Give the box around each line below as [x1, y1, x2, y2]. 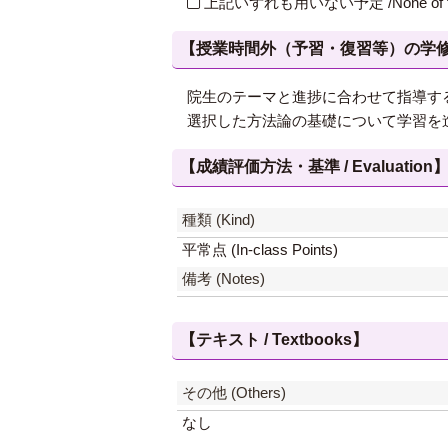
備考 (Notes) [182, 270, 265, 287]
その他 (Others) [182, 384, 286, 401]
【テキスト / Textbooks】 [180, 331, 368, 348]
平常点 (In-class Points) [182, 241, 338, 258]
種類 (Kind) [182, 211, 255, 228]
